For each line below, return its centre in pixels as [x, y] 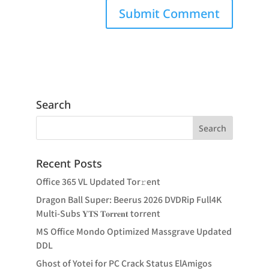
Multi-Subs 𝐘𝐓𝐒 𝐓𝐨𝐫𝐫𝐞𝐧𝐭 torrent [98, 213]
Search [53, 104]
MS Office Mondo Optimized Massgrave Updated [134, 231]
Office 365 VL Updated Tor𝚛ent [98, 181]
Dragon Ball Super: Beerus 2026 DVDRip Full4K [128, 199]
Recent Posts [69, 163]
